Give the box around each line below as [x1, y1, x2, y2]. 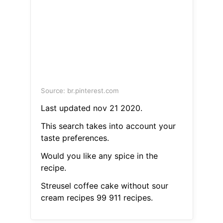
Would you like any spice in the [40, 151, 158, 161]
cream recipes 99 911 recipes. [40, 193, 153, 203]
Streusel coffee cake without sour [40, 181, 168, 191]
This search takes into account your [40, 121, 176, 131]
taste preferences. [40, 133, 109, 143]
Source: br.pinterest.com [40, 87, 119, 95]
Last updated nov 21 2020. [40, 103, 142, 113]
